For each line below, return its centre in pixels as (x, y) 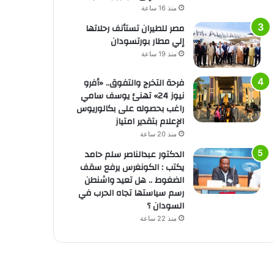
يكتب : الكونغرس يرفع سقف (132, 167)
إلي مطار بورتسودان (147, 41)
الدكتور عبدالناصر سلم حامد (134, 154)
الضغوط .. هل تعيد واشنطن (134, 180)
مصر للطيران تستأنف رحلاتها (135, 28)
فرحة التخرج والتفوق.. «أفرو (134, 83)
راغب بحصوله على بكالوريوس (130, 109)
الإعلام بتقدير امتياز (150, 121)
